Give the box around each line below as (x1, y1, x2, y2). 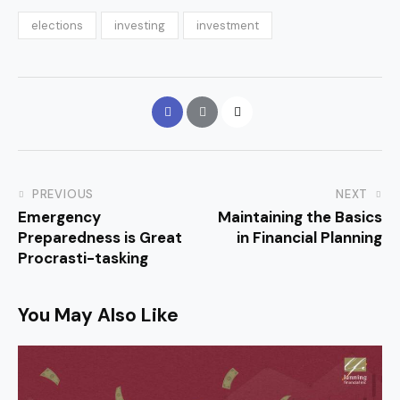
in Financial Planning (237, 227, 382, 247)
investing (114, 18, 166, 34)
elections (31, 18, 83, 34)
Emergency (18, 206, 101, 227)
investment (196, 18, 260, 34)
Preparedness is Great (18, 227, 182, 247)
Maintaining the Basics (218, 206, 382, 227)
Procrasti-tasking (18, 247, 148, 268)
